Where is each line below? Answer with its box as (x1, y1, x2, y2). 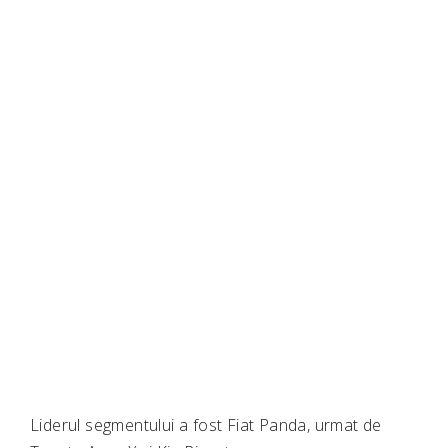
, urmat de (306, 414, 382, 437)
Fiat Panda (226, 414, 307, 437)
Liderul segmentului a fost (30, 414, 227, 437)
